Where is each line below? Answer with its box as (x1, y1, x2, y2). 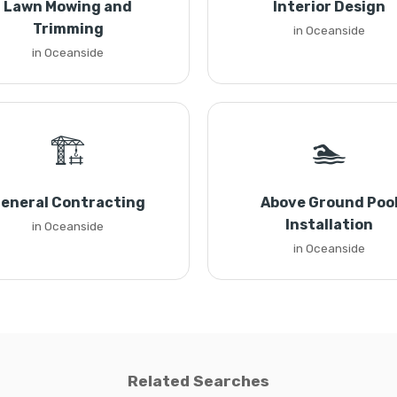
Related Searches (128, 372, 269, 390)
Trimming (32, 20, 104, 37)
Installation (285, 216, 373, 233)
